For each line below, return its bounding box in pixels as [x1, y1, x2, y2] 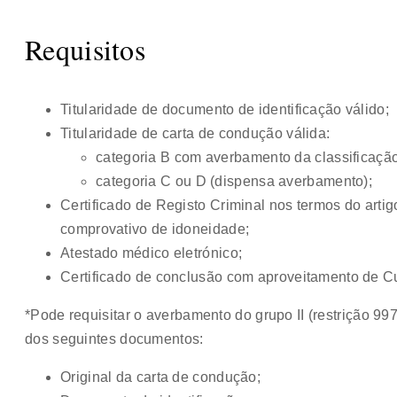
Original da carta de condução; [60, 369, 261, 385]
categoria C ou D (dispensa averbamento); [96, 173, 372, 189]
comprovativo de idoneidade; [60, 221, 250, 237]
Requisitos [25, 29, 145, 68]
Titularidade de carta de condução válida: [60, 125, 331, 141]
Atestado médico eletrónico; [60, 245, 243, 261]
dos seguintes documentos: [25, 331, 204, 346]
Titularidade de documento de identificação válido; [60, 101, 389, 117]
